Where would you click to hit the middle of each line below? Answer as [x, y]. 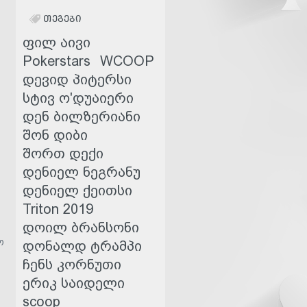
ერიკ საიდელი [74, 283]
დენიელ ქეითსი [77, 191]
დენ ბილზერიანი [82, 116]
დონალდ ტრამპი [82, 246]
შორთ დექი [63, 153]
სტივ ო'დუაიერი [78, 98]
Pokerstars [57, 61]
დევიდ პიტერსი [77, 79]
